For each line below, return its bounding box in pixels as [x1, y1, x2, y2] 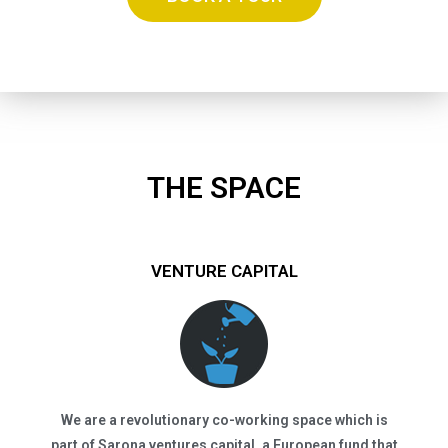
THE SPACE [147, 170, 301, 205]
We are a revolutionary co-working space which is [60, 412, 388, 428]
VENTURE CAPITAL [150, 261, 298, 281]
